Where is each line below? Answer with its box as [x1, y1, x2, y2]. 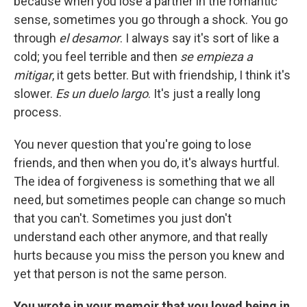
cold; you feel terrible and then [14, 49, 180, 64]
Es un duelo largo [56, 86, 148, 101]
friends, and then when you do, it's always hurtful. [14, 156, 280, 171]
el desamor [56, 31, 120, 46]
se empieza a [180, 49, 253, 64]
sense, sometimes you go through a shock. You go [14, 12, 288, 27]
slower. [14, 86, 56, 101]
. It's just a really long [148, 86, 260, 101]
